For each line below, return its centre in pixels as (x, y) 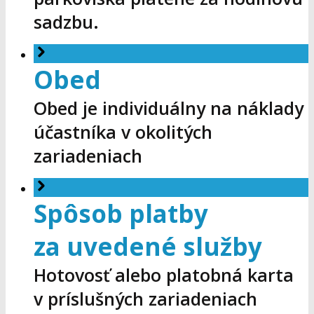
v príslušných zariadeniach (145, 299)
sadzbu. (66, 22)
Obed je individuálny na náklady (169, 108)
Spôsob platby (121, 214)
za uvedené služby (148, 247)
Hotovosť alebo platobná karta (164, 275)
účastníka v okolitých (123, 132)
